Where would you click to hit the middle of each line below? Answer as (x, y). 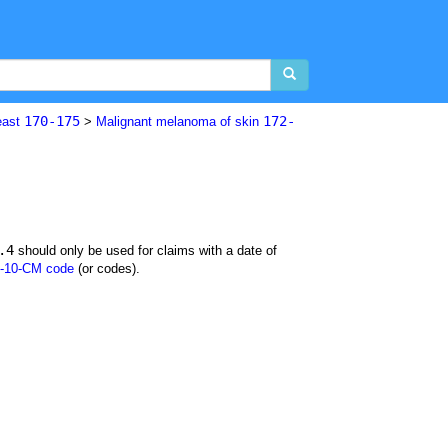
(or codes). (107, 268)
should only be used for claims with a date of (145, 250)
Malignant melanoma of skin (179, 121)
